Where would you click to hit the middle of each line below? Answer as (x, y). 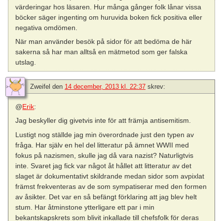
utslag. (26, 62)
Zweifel (40, 87)
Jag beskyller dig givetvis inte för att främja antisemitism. (103, 121)
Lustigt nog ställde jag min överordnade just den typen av (105, 134)
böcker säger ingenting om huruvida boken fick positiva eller (109, 17)
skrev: (156, 87)
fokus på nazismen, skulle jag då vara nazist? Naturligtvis (105, 155)
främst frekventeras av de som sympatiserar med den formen (111, 186)
